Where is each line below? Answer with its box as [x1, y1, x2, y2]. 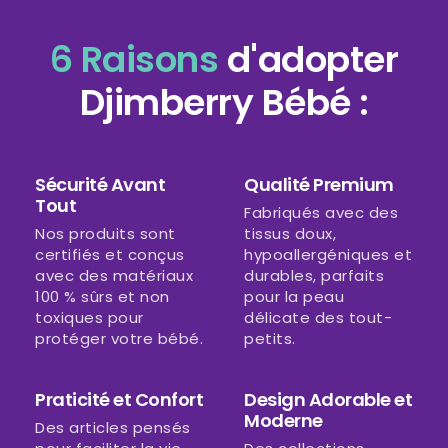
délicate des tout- [244, 307, 392, 329]
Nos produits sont [35, 223, 176, 245]
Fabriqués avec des [244, 202, 398, 224]
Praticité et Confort [35, 387, 203, 413]
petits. [244, 328, 296, 350]
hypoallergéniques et [244, 244, 412, 266]
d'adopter [226, 34, 399, 86]
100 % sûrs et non [35, 286, 170, 308]
